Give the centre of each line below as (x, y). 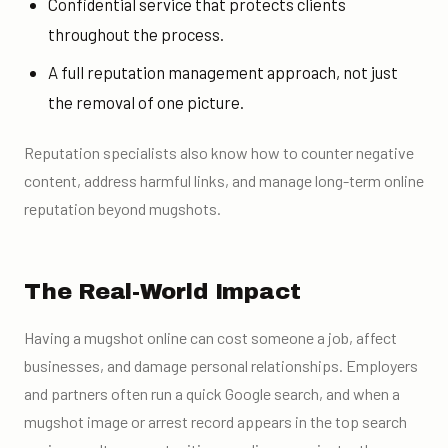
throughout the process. (135, 34)
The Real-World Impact (162, 291)
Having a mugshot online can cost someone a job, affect (210, 338)
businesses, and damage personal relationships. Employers (221, 366)
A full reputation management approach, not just (222, 72)
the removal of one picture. (145, 102)
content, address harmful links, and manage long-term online (224, 181)
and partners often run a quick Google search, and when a (212, 394)
